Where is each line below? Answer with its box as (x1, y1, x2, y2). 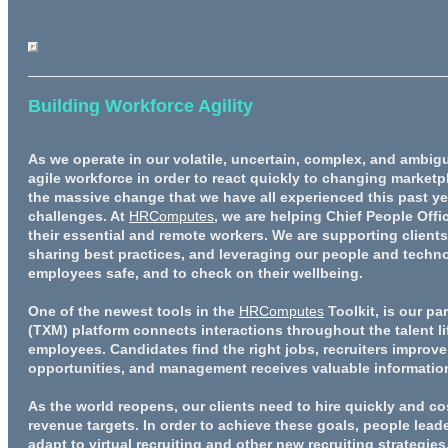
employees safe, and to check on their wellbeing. (28, 264, 363, 281)
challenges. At (28, 207, 129, 224)
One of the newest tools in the (28, 302, 239, 319)
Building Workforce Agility (28, 95, 253, 116)
